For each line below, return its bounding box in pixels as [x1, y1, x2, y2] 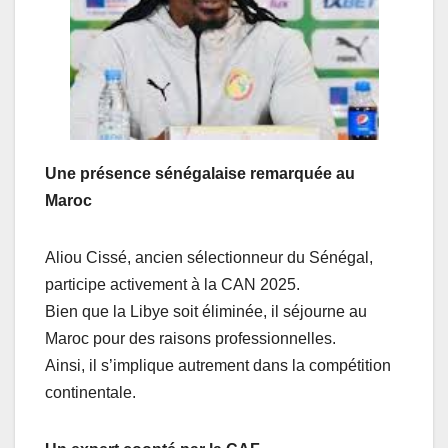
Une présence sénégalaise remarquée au [45, 165, 355, 182]
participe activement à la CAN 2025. [45, 276, 300, 293]
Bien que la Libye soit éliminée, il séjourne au [45, 303, 367, 320]
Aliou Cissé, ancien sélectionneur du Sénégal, [45, 249, 373, 266]
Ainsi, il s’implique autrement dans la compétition [45, 357, 391, 374]
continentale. [45, 384, 136, 401]
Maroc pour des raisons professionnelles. [45, 330, 336, 347]
